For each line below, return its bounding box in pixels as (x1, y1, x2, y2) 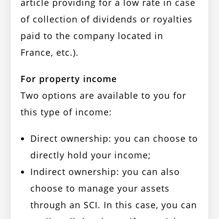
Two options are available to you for (21, 89, 187, 102)
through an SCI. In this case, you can (30, 199, 197, 211)
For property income (21, 73, 117, 85)
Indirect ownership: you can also (30, 166, 180, 178)
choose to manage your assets (30, 182, 170, 195)
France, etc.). (21, 46, 79, 59)
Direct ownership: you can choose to (30, 132, 198, 145)
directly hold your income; (30, 149, 152, 161)
